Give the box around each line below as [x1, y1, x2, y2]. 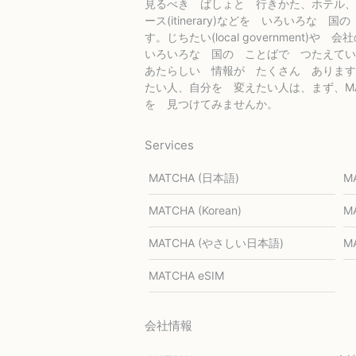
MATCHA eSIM [148, 269, 224, 282]
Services [145, 137, 194, 153]
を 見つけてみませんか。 [145, 97, 278, 110]
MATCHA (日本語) [148, 171, 239, 184]
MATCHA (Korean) [148, 203, 242, 217]
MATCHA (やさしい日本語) [148, 236, 284, 250]
